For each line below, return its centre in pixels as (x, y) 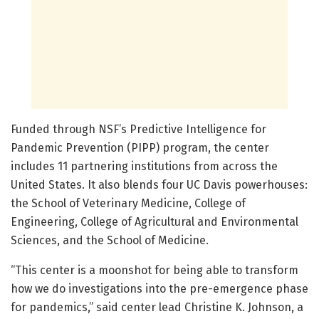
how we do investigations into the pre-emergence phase (159, 288)
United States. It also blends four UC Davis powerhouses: (159, 184)
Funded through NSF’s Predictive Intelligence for (138, 129)
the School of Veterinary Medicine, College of (128, 203)
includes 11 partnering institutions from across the (144, 166)
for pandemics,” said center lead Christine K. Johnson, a (157, 307)
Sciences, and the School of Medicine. (110, 240)
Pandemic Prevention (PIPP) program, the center (140, 147)
